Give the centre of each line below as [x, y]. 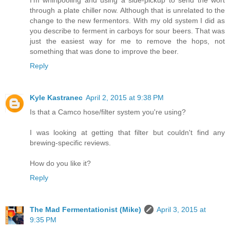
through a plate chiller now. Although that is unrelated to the [127, 11]
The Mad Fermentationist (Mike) [85, 210]
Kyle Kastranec [56, 98]
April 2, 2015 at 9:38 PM [125, 98]
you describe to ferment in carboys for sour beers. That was [127, 31]
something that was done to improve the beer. [104, 52]
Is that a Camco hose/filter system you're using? [108, 112]
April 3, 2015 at [181, 210]
